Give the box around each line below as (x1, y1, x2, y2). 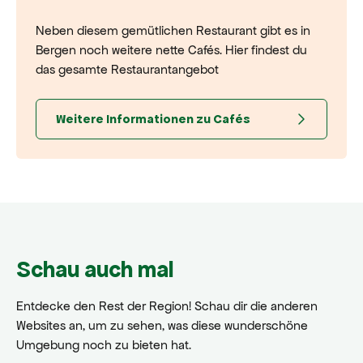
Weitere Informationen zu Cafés (56, 111, 250, 126)
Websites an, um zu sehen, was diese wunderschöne (16, 317, 308, 333)
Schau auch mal (16, 256, 174, 282)
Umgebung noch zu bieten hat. (16, 336, 191, 352)
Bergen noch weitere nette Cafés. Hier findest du (36, 41, 307, 58)
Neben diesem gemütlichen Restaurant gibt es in (36, 22, 310, 38)
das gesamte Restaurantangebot (36, 61, 219, 77)
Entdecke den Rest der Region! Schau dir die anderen (16, 297, 318, 314)
